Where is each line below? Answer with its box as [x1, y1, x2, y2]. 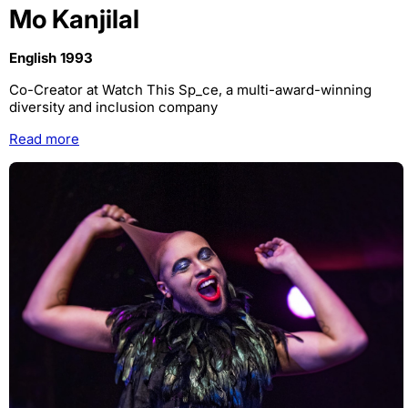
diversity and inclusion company [9, 98, 218, 117]
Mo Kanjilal [9, 4, 139, 36]
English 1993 [9, 49, 93, 67]
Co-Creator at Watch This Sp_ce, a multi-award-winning [9, 81, 372, 99]
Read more [9, 130, 79, 148]
